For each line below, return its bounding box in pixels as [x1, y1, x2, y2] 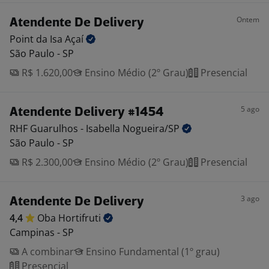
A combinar [19, 245, 74, 258]
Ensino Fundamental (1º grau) [83, 245, 220, 258]
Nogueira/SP [122, 122, 182, 135]
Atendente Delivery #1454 [10, 106, 164, 119]
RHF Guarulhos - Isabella [10, 122, 122, 135]
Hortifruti [58, 211, 103, 225]
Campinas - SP [10, 226, 74, 239]
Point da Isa [10, 32, 65, 46]
